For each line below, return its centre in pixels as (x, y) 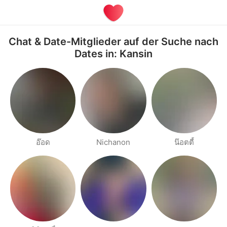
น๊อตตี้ (184, 142)
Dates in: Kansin (113, 54)
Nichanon (113, 142)
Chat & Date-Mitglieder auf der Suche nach (113, 42)
